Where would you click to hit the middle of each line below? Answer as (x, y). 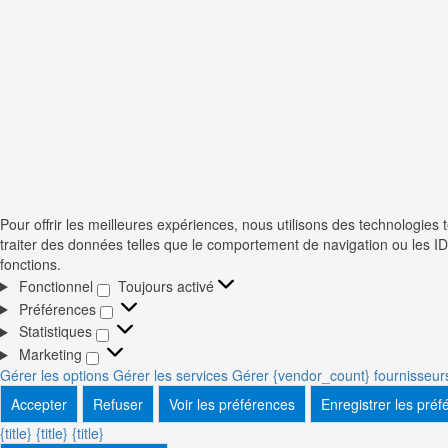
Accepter (39, 404)
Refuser (118, 404)
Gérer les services (170, 375)
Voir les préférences (232, 404)
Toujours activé (167, 285)
